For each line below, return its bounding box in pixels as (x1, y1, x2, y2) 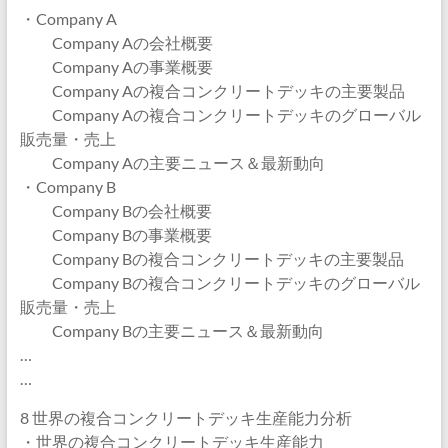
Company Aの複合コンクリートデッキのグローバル (19, 105, 421, 124)
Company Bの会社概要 (19, 201, 212, 220)
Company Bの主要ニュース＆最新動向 (19, 321, 324, 340)
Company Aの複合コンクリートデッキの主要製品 (19, 81, 405, 100)
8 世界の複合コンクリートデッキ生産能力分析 (19, 408, 352, 427)
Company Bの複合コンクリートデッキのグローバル (19, 273, 420, 292)
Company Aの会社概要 (19, 33, 213, 52)
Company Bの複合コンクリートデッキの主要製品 (19, 249, 404, 268)
